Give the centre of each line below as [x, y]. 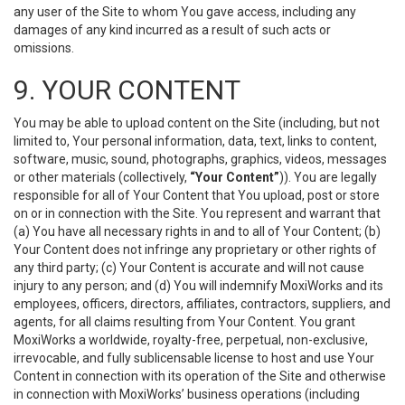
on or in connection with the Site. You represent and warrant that [197, 213]
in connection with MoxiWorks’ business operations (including [187, 394]
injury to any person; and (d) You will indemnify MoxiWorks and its [198, 286]
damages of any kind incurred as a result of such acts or [172, 30]
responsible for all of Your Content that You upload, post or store [197, 195]
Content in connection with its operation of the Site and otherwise [200, 376]
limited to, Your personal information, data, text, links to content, [195, 141]
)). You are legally [328, 177]
